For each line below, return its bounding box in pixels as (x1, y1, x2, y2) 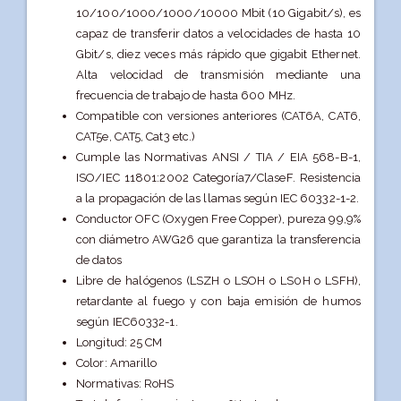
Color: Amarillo (76, 356, 158, 371)
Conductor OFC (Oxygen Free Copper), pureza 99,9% (76, 212, 361, 226)
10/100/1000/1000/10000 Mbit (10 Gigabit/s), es (76, 6, 361, 21)
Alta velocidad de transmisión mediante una (76, 68, 361, 82)
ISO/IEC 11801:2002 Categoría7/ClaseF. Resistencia (76, 171, 361, 185)
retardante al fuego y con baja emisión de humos (76, 294, 361, 309)
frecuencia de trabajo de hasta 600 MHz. (76, 89, 295, 103)
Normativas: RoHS (76, 377, 175, 391)
